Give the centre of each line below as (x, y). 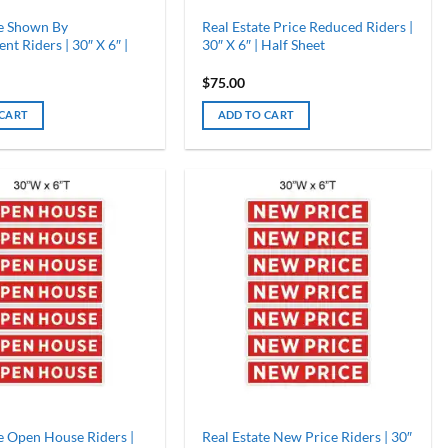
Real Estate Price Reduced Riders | (307, 27)
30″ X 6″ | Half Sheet (263, 45)
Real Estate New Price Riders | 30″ (306, 437)
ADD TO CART (256, 115)
